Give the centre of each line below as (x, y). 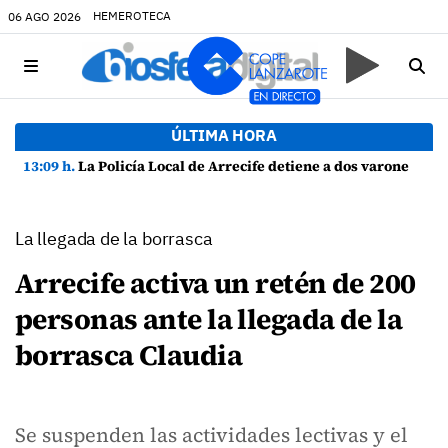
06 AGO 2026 (44, 16)
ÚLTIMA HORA (224, 135)
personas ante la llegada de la (209, 319)
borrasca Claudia (129, 355)
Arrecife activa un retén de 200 (215, 283)
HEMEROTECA (132, 15)
